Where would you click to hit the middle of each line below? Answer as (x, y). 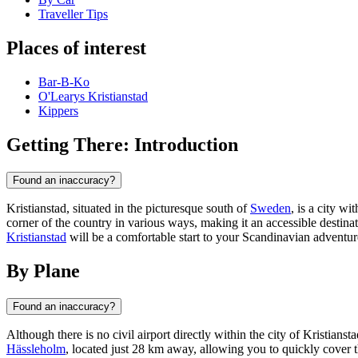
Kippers (58, 111)
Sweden (270, 208)
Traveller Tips (73, 14)
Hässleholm (36, 348)
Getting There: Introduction (122, 144)
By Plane (43, 270)
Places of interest (76, 48)
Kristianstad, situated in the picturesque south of (128, 208)
